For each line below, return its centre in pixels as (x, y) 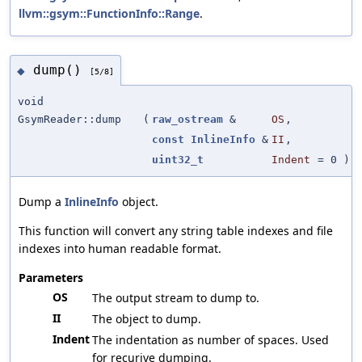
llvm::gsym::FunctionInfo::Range (109, 14)
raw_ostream (187, 119)
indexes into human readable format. (120, 248)
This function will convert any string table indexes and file (176, 230)
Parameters (51, 277)
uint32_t (178, 159)
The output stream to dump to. (176, 297)
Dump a (42, 201)
